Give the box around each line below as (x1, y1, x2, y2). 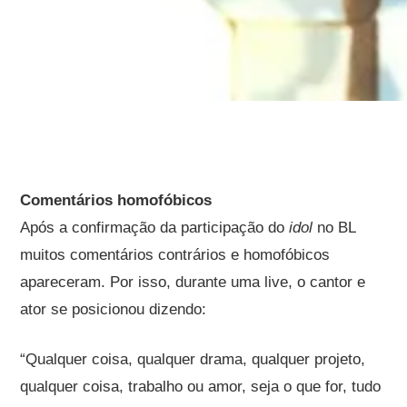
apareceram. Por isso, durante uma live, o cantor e (20, 273, 366, 291)
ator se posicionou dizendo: (20, 300, 207, 318)
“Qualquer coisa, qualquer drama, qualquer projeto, (20, 350, 366, 368)
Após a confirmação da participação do (20, 218, 290, 236)
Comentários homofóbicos (20, 191, 213, 209)
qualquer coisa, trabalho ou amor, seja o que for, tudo (20, 377, 382, 395)
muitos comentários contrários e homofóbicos (20, 245, 331, 263)
